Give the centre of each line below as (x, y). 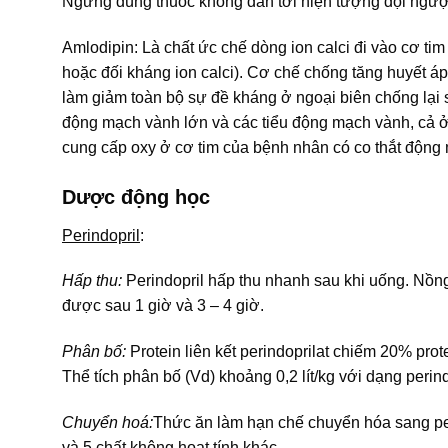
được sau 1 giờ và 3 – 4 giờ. (163, 306)
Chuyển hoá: (107, 422)
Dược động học (136, 196)
